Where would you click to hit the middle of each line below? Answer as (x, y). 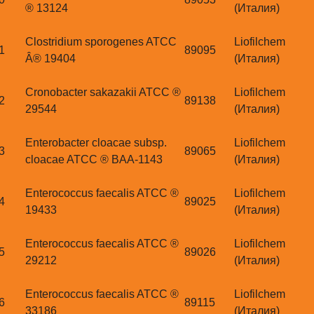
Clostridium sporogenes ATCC (101, 42)
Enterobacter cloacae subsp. (96, 143)
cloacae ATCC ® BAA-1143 (94, 160)
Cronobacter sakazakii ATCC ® (103, 93)
